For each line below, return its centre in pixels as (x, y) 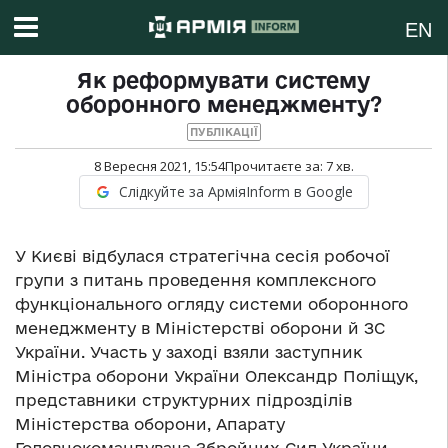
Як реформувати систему (223, 80)
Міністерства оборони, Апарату (150, 424)
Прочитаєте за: (275, 166)
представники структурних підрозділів (183, 400)
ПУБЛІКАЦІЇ (223, 132)
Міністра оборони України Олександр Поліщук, (216, 376)
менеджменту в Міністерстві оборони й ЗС (200, 328)
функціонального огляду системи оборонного (211, 304)
